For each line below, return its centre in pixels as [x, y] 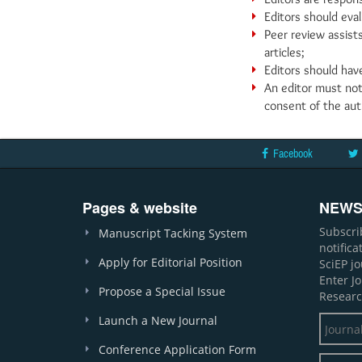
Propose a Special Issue [162, 291]
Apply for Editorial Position [170, 262]
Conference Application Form [177, 349]
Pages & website [140, 208]
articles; [284, 52]
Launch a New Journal [158, 320]
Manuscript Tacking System [173, 233]
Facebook [293, 154]
